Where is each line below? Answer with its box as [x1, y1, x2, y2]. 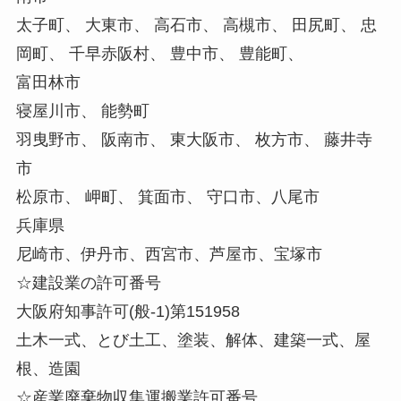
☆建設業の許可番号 [15, 273, 161, 292]
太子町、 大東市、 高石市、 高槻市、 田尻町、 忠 [15, 15, 377, 34]
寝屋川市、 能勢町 [15, 101, 149, 120]
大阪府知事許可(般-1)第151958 [15, 302, 240, 320]
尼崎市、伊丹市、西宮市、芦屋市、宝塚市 [15, 244, 322, 263]
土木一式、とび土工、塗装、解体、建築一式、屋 [15, 330, 371, 349]
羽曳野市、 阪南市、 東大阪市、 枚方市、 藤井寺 [15, 130, 372, 149]
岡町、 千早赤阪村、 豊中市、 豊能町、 [15, 44, 303, 63]
